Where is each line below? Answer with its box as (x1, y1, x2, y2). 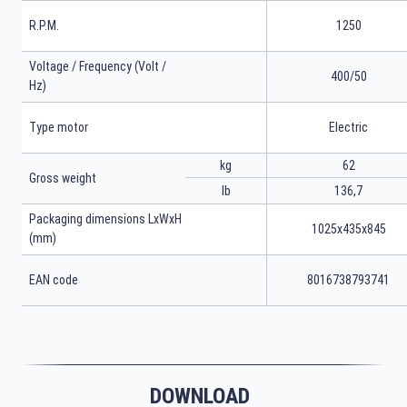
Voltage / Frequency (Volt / (29, 59, 166, 74)
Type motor (29, 119, 88, 134)
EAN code (29, 272, 78, 287)
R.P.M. (29, 17, 59, 33)
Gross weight (29, 170, 96, 185)
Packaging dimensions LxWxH (29, 212, 182, 227)
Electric (329, 119, 368, 134)
